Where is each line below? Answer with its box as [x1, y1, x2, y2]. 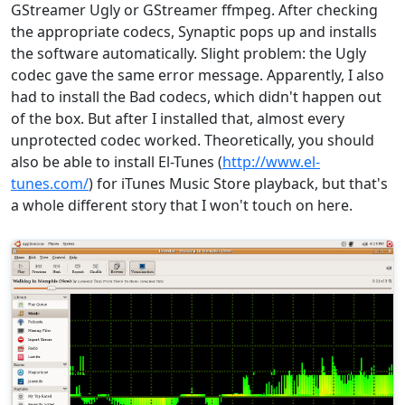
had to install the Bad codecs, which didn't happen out [11, 87, 381, 108]
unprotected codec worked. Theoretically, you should [11, 130, 374, 151]
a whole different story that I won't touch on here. [11, 195, 353, 216]
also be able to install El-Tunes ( [11, 152, 222, 173]
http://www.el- [222, 152, 320, 173]
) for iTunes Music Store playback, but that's [89, 174, 388, 194]
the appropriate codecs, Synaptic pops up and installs [11, 22, 377, 42]
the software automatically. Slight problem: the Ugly [11, 43, 366, 64]
